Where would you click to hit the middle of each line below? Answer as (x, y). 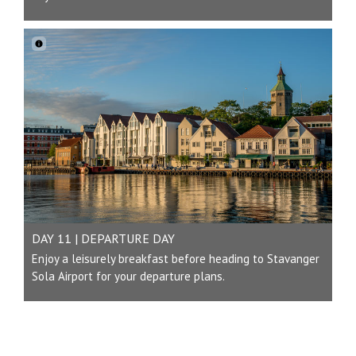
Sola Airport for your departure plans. (128, 276)
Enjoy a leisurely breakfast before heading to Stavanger (176, 258)
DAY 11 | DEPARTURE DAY (103, 238)
